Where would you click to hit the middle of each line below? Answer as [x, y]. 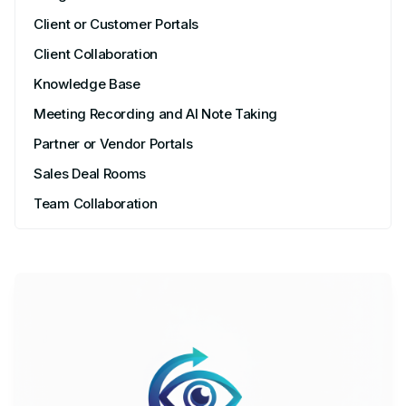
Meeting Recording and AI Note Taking [156, 114]
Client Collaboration [96, 54]
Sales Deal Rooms [90, 174]
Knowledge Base [87, 84]
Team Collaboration [96, 203]
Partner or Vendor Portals [113, 144]
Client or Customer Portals [116, 24]
